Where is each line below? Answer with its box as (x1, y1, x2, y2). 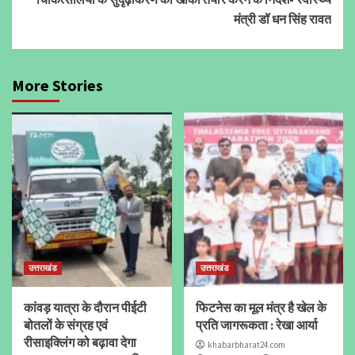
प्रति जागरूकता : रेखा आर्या (195, 316, 318, 333)
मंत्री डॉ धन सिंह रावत (234, 10, 331, 27)
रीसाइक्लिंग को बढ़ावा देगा (24, 334, 136, 350)
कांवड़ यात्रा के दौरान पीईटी (24, 299, 147, 315)
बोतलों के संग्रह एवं (24, 316, 108, 333)
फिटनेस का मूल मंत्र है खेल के (195, 299, 326, 315)
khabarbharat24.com (207, 338, 285, 350)
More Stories (12, 74, 103, 95)
